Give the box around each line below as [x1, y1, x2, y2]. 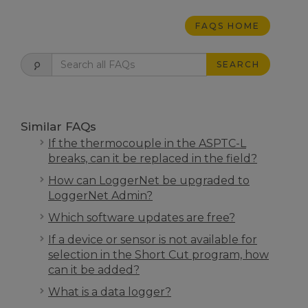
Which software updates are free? [48, 211, 235, 224]
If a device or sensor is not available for [48, 233, 257, 246]
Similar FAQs [21, 120, 96, 133]
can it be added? [48, 263, 140, 276]
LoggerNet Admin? [48, 189, 153, 202]
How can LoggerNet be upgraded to [48, 174, 250, 187]
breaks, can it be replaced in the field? [48, 152, 257, 165]
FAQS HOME [195, 21, 260, 31]
